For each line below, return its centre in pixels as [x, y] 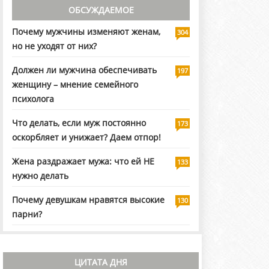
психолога [33, 99]
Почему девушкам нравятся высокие [88, 200]
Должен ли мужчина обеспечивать [84, 70]
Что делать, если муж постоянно [79, 123]
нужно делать [40, 176]
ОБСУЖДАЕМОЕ [101, 10]
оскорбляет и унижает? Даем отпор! [86, 138]
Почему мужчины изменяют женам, [86, 32]
